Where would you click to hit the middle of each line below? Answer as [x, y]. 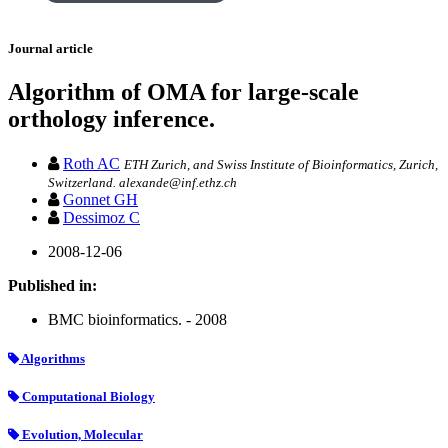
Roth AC [91, 163]
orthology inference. [111, 119]
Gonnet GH [100, 199]
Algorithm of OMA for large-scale [183, 92]
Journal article [50, 49]
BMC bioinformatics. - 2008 [137, 319]
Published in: [52, 285]
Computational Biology [87, 396]
